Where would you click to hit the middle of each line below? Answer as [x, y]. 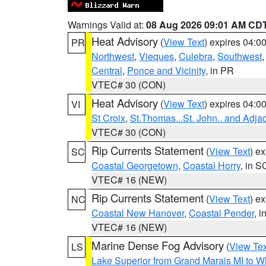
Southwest [240, 56]
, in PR [220, 70]
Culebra [196, 56]
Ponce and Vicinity [166, 70]
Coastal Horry [212, 165]
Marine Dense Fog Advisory [158, 245]
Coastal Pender [221, 213]
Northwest [113, 56]
